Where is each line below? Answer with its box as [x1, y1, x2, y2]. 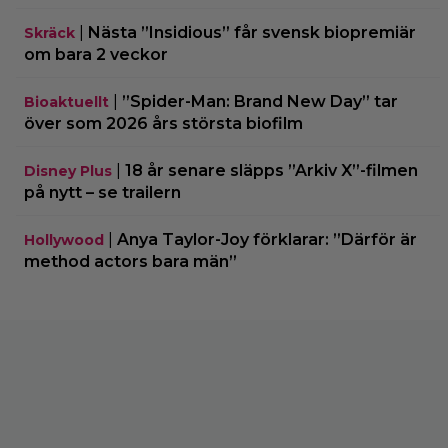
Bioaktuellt [24, 92, 109, 111]
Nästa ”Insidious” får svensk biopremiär [88, 22, 416, 42]
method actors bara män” [24, 251, 237, 271]
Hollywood [24, 230, 104, 249]
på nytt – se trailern [24, 182, 181, 202]
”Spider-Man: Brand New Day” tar [122, 91, 398, 111]
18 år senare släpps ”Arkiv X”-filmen [125, 160, 418, 180]
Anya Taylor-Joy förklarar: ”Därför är [117, 229, 417, 249]
